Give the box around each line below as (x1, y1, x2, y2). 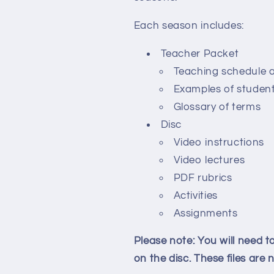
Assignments (173, 207, 238, 219)
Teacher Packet (160, 48, 239, 59)
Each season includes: (133, 20, 244, 31)
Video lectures (173, 154, 245, 166)
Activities (173, 190, 218, 201)
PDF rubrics (173, 172, 232, 183)
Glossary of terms (173, 101, 261, 113)
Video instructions (173, 136, 264, 148)
